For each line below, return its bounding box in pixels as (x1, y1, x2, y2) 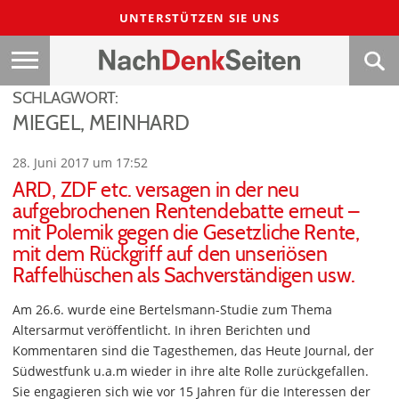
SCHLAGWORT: (12, 87, 118, 108)
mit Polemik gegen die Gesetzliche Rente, (12, 220, 360, 245)
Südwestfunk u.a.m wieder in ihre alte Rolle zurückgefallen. (12, 362, 369, 379)
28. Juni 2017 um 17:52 (12, 154, 148, 171)
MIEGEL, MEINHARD (12, 110, 190, 135)
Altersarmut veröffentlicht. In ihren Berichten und (12, 322, 311, 338)
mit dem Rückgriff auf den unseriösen (12, 241, 328, 266)
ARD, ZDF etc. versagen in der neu (12, 177, 299, 202)
